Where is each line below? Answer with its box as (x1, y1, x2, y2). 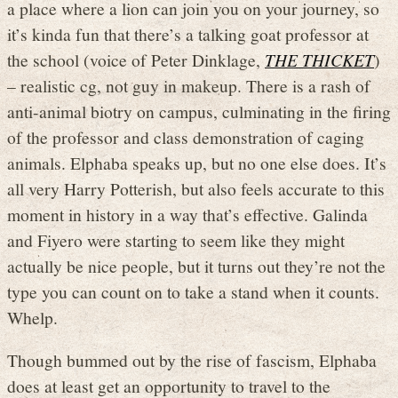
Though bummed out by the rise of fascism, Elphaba (7, 348, 377, 372)
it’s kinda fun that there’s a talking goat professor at (7, 21, 369, 45)
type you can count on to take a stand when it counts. (7, 279, 379, 303)
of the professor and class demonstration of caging (7, 124, 364, 148)
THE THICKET (265, 47, 374, 71)
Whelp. (7, 305, 58, 329)
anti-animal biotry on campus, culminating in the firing (7, 99, 391, 123)
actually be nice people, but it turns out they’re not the (7, 253, 386, 277)
